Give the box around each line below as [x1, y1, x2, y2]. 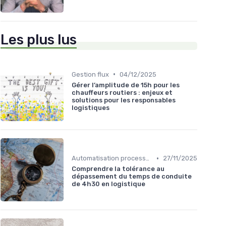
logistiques [72, 103, 109, 111]
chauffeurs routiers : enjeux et [72, 88, 173, 96]
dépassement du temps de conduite [72, 173, 192, 181]
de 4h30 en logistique [72, 180, 145, 188]
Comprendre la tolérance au [72, 165, 164, 173]
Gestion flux [72, 70, 109, 78]
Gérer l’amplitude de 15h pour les [72, 81, 180, 89]
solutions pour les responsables [72, 96, 176, 104]
